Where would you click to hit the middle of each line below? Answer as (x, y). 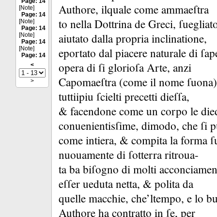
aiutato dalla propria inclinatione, (133, 39)
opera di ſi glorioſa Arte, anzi (125, 68)
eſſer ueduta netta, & (107, 184)
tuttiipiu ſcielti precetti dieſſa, (124, 97)
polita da (174, 184)
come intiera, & (95, 140)
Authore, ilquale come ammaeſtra (134, 9)
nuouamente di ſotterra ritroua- (129, 155)
